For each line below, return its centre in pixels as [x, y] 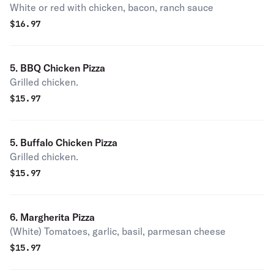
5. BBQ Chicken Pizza [94, 68]
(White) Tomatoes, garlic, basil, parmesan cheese [118, 231]
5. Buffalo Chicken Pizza [106, 143]
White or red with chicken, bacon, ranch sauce [112, 7]
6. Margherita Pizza [52, 217]
